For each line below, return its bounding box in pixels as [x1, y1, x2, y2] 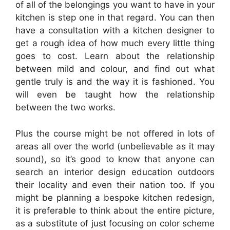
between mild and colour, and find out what [15, 64, 215, 74]
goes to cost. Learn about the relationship [15, 51, 215, 61]
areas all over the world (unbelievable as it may [15, 141, 215, 151]
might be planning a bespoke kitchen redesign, [15, 192, 215, 203]
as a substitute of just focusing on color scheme [15, 218, 215, 228]
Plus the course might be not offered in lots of [15, 128, 215, 139]
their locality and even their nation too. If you [15, 179, 215, 190]
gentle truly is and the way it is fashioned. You [15, 76, 215, 87]
